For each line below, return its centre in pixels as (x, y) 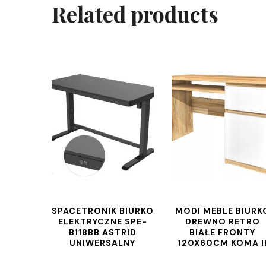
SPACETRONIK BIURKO (103, 211)
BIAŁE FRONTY (223, 232)
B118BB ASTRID (102, 232)
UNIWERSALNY (103, 243)
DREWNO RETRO (222, 221)
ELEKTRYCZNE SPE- (102, 221)
